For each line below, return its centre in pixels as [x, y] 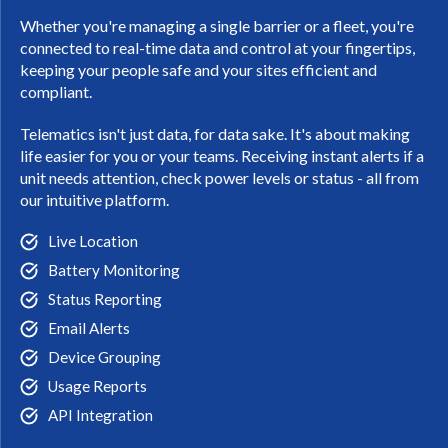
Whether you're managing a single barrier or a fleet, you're [217, 25]
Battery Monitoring [114, 269]
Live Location [93, 240]
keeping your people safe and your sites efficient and [198, 69]
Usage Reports [97, 385]
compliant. [56, 91]
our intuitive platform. [94, 199]
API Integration [100, 414]
